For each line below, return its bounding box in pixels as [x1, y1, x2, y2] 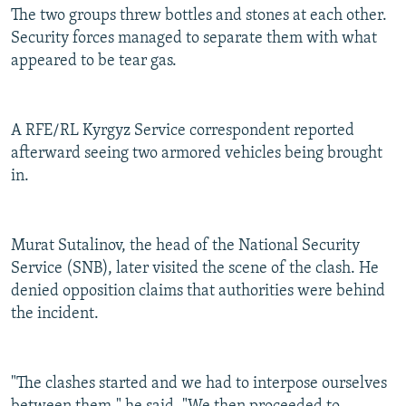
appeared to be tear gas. [11, 53, 177, 71]
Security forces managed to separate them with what [11, 30, 377, 48]
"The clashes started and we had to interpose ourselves [11, 375, 387, 393]
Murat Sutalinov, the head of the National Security [11, 237, 360, 256]
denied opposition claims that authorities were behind [11, 283, 385, 301]
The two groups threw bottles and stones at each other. [11, 7, 387, 25]
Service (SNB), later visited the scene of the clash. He [11, 260, 379, 278]
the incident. [11, 305, 99, 324]
